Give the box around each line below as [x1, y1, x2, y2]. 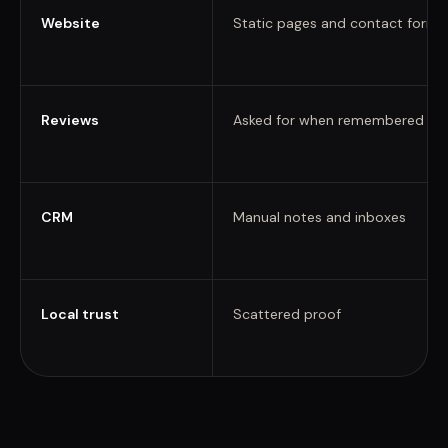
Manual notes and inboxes [232, 208, 406, 226]
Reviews [41, 111, 99, 129]
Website [41, 14, 100, 32]
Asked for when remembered [232, 111, 424, 129]
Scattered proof [232, 305, 341, 323]
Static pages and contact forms [232, 14, 446, 32]
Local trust [41, 305, 119, 323]
